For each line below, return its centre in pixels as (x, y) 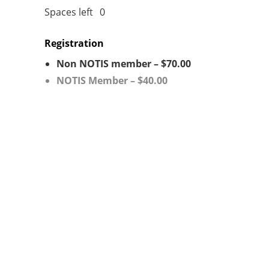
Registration (74, 43)
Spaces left (69, 12)
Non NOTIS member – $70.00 (124, 64)
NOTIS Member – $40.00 (112, 80)
